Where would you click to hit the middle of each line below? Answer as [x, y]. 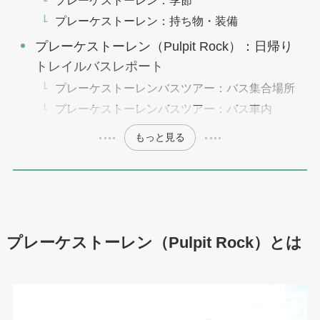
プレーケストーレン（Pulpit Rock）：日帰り [164, 46]
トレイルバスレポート [100, 66]
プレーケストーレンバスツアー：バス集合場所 [175, 87]
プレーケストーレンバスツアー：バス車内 [164, 108]
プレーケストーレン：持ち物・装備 [147, 20]
